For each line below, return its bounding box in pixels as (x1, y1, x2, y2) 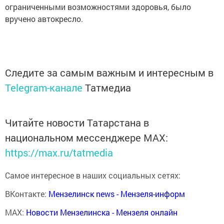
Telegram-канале (5, 80, 82, 94)
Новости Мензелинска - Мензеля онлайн (26, 206, 177, 217)
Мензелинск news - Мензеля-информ (48, 188, 185, 199)
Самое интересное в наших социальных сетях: (5, 169, 180, 180)
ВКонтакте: (5, 188, 48, 199)
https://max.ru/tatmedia (5, 145, 113, 159)
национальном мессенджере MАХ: (5, 130, 168, 144)
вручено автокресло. (5, 13, 83, 24)
